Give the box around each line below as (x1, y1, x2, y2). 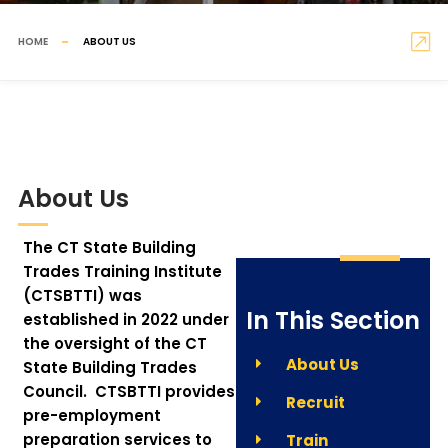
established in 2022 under (22, 309, 229, 330)
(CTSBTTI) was (22, 285, 142, 306)
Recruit (286, 392, 346, 413)
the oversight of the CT (22, 333, 207, 354)
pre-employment (22, 405, 161, 426)
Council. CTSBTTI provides (22, 381, 235, 402)
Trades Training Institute (22, 261, 222, 282)
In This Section (246, 304, 421, 337)
